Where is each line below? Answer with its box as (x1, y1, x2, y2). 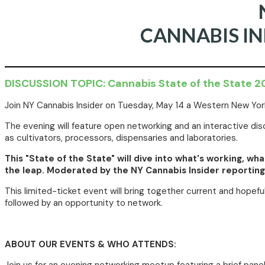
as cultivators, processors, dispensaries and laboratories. (5, 132, 238, 144)
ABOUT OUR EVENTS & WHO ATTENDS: (5, 238, 176, 250)
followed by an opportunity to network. (5, 197, 163, 209)
